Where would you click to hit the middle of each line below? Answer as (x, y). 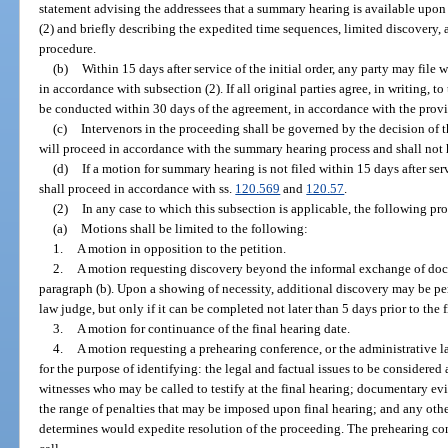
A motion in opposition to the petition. (181, 248)
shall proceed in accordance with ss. (137, 188)
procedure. (68, 48)
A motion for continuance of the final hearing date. (213, 328)
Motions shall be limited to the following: (194, 228)
